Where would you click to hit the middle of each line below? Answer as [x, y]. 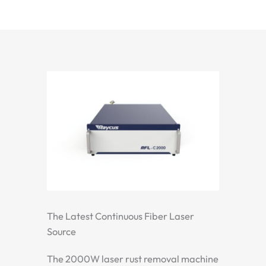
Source [61, 231]
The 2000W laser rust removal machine [133, 259]
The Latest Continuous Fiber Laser [121, 216]
